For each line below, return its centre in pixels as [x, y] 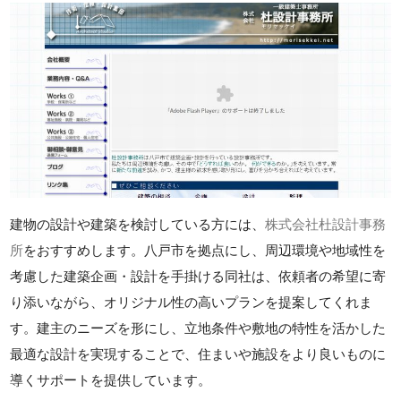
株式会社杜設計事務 [326, 225]
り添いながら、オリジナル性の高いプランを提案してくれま [192, 303]
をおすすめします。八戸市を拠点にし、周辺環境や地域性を [205, 251]
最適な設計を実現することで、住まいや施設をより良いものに [198, 354]
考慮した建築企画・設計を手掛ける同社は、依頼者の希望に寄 [198, 277]
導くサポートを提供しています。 [111, 380]
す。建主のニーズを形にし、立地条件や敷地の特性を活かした [198, 328]
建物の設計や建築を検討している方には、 [138, 225]
